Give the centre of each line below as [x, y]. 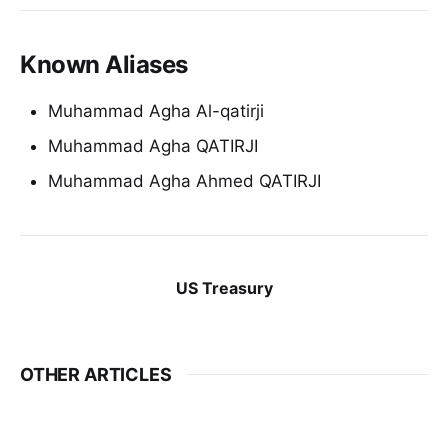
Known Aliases [104, 64]
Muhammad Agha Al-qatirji [156, 110]
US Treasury [224, 287]
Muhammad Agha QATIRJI [153, 145]
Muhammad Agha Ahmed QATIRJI [184, 180]
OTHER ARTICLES [96, 374]
